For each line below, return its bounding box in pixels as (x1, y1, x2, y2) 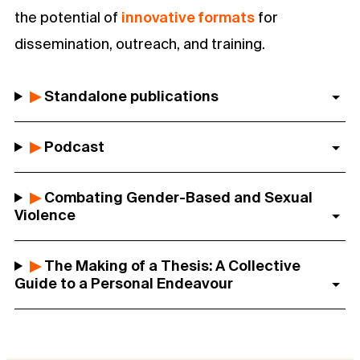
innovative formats (121, 9, 255, 26)
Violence (14, 207, 76, 223)
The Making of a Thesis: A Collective (41, 257, 301, 274)
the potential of (14, 9, 121, 26)
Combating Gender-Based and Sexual (41, 189, 313, 206)
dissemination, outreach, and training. (14, 35, 265, 52)
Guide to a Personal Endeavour (14, 275, 233, 292)
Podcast (41, 138, 105, 155)
